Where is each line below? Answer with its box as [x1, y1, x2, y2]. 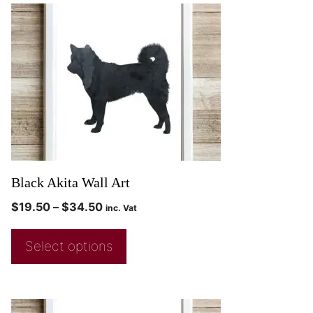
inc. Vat [105, 203, 137, 214]
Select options [25, 238, 112, 255]
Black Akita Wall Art [11, 175, 130, 191]
